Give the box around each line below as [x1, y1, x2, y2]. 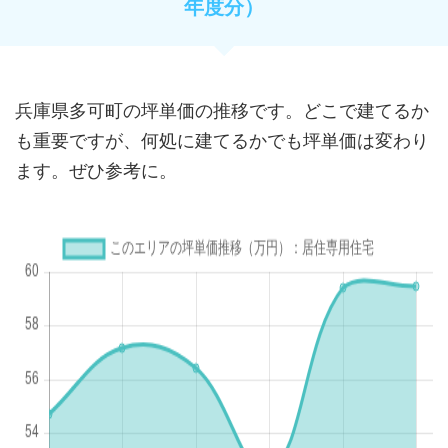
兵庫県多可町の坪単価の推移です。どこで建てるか [15, 99, 429, 121]
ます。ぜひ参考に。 [15, 159, 177, 181]
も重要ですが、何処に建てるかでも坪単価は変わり [15, 129, 429, 151]
